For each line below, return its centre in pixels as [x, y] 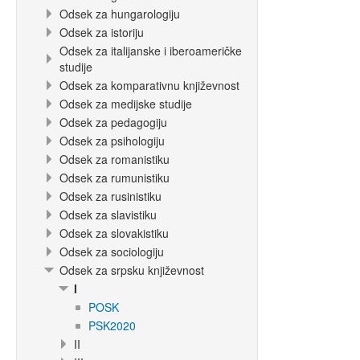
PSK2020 [112, 325]
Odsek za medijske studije [126, 104]
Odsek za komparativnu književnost [149, 85]
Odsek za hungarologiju [120, 14]
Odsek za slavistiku [108, 215]
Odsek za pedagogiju [113, 122]
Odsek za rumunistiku [115, 178]
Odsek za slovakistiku [114, 233]
